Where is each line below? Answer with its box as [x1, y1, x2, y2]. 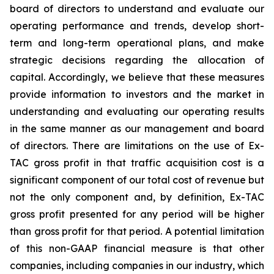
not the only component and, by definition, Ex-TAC [10, 191, 264, 203]
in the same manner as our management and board [10, 122, 264, 135]
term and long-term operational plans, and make [10, 37, 264, 49]
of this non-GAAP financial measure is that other [10, 242, 264, 254]
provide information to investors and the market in [10, 88, 264, 100]
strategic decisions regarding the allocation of [10, 54, 264, 66]
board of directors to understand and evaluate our [10, 2, 264, 15]
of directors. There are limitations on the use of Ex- [10, 139, 264, 152]
